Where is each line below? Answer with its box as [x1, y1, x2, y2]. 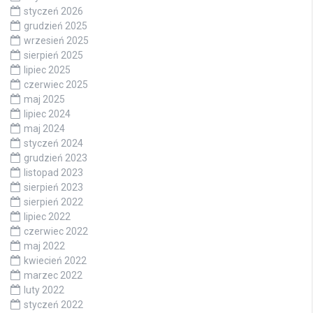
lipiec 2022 [24, 211, 71, 223]
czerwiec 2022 [24, 226, 88, 238]
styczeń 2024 [24, 138, 83, 150]
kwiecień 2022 [24, 255, 87, 267]
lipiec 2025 [24, 64, 71, 76]
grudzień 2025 [24, 20, 87, 32]
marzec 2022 [24, 270, 82, 282]
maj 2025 [24, 94, 65, 105]
